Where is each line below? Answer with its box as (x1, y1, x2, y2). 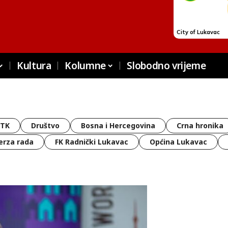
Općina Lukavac (150, 137, 207, 147)
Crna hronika (177, 120, 223, 130)
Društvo (31, 120, 60, 130)
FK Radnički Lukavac (55, 137, 128, 147)
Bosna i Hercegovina (81, 120, 155, 130)
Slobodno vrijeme (127, 59, 206, 72)
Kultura (17, 59, 51, 72)
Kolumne (65, 59, 106, 72)
